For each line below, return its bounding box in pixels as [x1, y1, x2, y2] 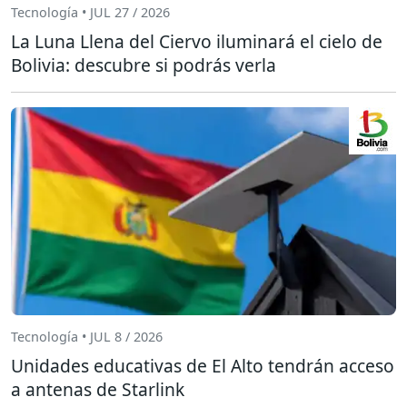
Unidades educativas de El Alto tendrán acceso [11, 352, 394, 378]
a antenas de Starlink [11, 376, 184, 402]
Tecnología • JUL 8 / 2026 [11, 328, 163, 346]
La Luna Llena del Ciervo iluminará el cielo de [11, 28, 382, 54]
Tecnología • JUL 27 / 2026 [11, 4, 170, 22]
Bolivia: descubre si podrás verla [11, 52, 276, 77]
